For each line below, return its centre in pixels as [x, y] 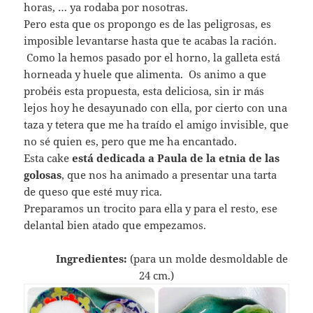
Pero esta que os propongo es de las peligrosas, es [148, 24]
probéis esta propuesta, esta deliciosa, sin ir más [144, 91]
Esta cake [48, 158]
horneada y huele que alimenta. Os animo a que [145, 74]
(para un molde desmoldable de [208, 259]
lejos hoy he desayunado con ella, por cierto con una [156, 108]
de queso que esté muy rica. [93, 192]
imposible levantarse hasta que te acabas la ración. [151, 41]
